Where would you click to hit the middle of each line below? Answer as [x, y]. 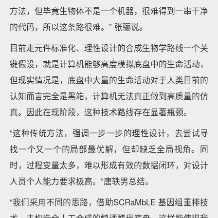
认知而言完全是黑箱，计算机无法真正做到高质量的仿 [109, 96]
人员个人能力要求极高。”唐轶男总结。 [82, 181]
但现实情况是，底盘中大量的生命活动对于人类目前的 [109, 80]
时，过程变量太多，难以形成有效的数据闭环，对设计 [109, 165]
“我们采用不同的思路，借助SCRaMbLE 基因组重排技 [109, 202]
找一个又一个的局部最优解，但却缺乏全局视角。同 [109, 149]
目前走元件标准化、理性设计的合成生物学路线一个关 [109, 48]
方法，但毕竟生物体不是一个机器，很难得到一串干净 [109, 11]
